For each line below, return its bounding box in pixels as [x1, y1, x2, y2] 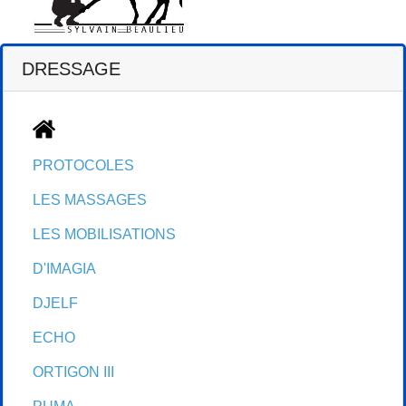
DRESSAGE [22, 58, 121, 79]
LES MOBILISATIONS [33, 226, 176, 242]
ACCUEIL [54, 117, 119, 133]
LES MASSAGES [33, 191, 147, 208]
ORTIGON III [33, 363, 114, 380]
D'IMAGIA [33, 260, 96, 276]
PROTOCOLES [33, 157, 134, 173]
